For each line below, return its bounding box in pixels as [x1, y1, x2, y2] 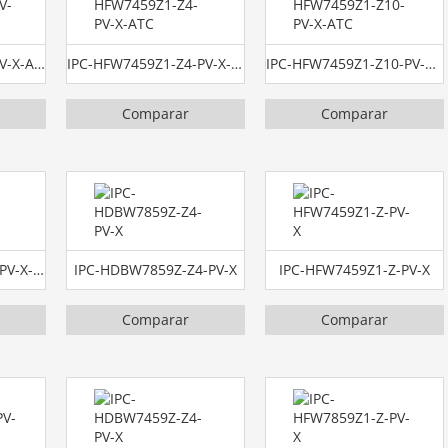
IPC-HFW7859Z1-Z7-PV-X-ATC [32, 260, 44, 280]
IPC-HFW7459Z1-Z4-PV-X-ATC [231, 53, 243, 73]
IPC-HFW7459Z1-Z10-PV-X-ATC [425, 53, 437, 73]
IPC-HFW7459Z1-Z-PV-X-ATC [33, 53, 45, 73]
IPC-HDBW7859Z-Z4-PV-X [74, 260, 238, 280]
